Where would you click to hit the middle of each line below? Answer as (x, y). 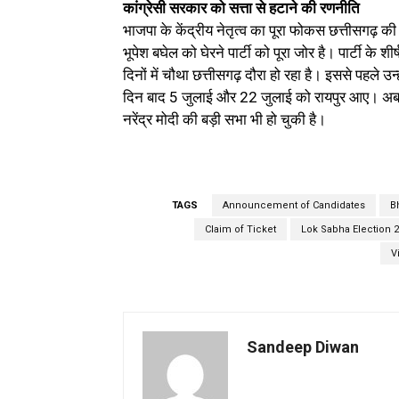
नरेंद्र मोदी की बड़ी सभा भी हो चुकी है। (224, 120)
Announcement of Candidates (293, 206)
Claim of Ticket (240, 230)
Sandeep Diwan (303, 347)
